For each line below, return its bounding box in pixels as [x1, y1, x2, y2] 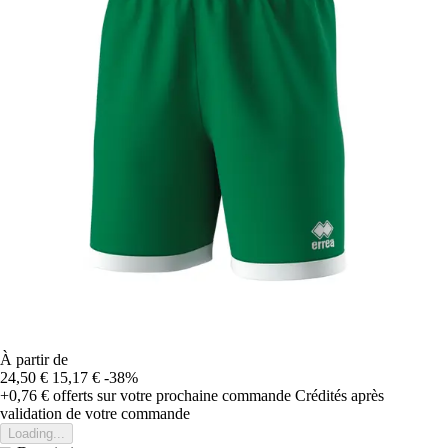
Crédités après [295, 386, 384, 404]
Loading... [8, 425, 65, 441]
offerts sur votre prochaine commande [49, 386, 291, 404]
